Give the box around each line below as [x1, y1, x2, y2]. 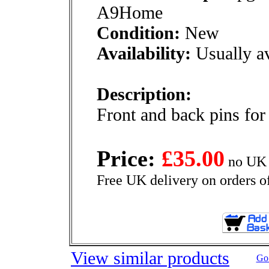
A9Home [97, 2, 163, 22]
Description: [97, 84, 192, 104]
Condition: [97, 23, 180, 43]
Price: [97, 146, 162, 171]
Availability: [97, 43, 191, 63]
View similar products [71, 248, 229, 268]
